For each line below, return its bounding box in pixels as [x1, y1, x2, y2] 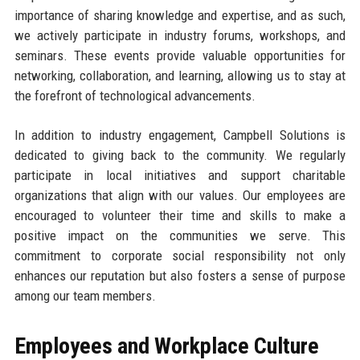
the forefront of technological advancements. [14, 88, 256, 104]
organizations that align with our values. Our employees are [14, 187, 346, 204]
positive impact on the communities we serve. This [14, 227, 346, 244]
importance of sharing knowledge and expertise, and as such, [14, 7, 346, 24]
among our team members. [14, 288, 156, 305]
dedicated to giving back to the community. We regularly [14, 147, 346, 164]
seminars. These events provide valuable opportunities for [14, 47, 346, 64]
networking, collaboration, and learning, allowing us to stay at [14, 67, 346, 84]
